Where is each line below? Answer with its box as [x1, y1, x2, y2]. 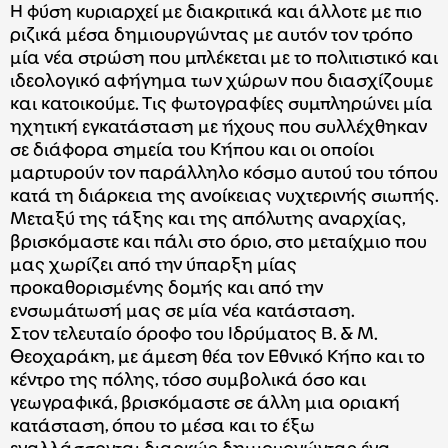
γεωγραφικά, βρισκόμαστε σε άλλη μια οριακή [10, 395, 400, 413]
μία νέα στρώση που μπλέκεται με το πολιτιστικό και [10, 50, 438, 68]
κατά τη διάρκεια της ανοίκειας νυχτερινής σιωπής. [10, 188, 438, 206]
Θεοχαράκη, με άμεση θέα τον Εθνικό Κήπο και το [10, 349, 425, 367]
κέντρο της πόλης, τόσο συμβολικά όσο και [10, 372, 366, 390]
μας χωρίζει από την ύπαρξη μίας [10, 257, 297, 275]
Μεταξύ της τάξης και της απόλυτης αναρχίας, [10, 211, 405, 229]
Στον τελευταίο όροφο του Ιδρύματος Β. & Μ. [10, 326, 377, 344]
